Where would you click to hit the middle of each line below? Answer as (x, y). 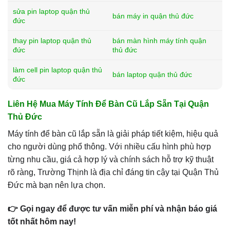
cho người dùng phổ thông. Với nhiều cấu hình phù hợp (109, 147)
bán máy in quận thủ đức (153, 16)
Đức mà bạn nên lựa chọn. (56, 185)
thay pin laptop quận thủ (52, 41)
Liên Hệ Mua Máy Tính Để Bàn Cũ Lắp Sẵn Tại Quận (108, 104)
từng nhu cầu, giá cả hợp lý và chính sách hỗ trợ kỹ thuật (111, 159)
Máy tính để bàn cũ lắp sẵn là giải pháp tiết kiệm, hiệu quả (113, 134)
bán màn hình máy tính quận (159, 41)
